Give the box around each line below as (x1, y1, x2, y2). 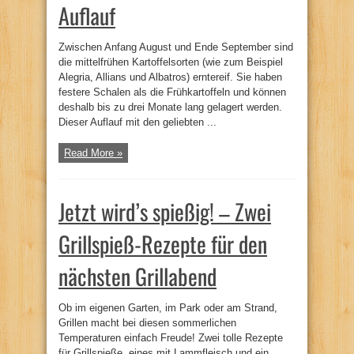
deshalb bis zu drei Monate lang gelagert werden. (58, 100, 282, 113)
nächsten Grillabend (58, 259, 217, 292)
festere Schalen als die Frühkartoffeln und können (58, 85, 286, 98)
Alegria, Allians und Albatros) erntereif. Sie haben (58, 70, 282, 83)
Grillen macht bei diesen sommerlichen (58, 316, 236, 329)
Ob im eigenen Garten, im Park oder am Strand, (58, 301, 277, 314)
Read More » (64, 146, 122, 159)
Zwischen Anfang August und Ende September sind (58, 40, 293, 53)
